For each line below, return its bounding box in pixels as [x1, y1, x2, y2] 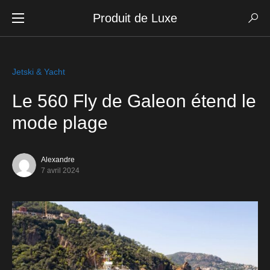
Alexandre [41, 155, 75, 164]
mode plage [12, 113, 108, 133]
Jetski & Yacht [12, 67, 65, 77]
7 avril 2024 [41, 166, 80, 175]
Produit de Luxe [93, 11, 177, 25]
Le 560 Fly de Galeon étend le [12, 91, 256, 111]
